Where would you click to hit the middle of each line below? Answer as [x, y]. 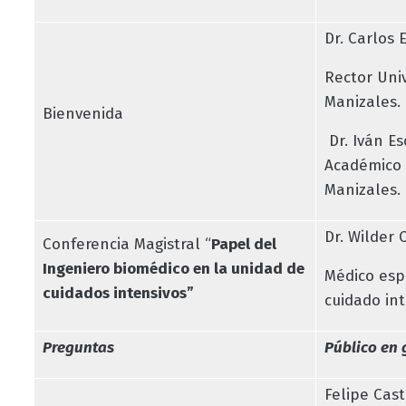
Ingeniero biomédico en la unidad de [173, 268]
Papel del [243, 244]
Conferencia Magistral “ [126, 244]
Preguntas [78, 347]
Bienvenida [82, 113]
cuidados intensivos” [118, 293]
